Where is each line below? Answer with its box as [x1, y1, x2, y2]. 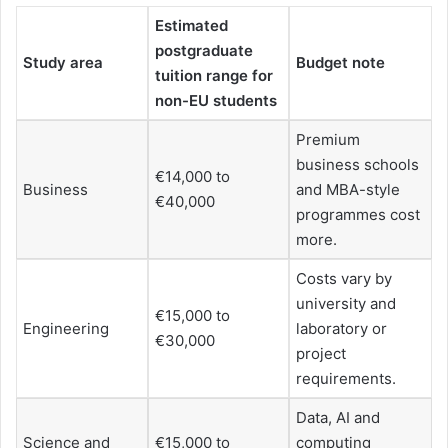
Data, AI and [296, 408, 380, 428]
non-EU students [155, 91, 277, 111]
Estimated [155, 16, 228, 36]
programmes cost [296, 205, 420, 225]
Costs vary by [296, 269, 392, 289]
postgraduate [155, 41, 253, 61]
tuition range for [155, 66, 273, 86]
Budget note [296, 53, 385, 73]
